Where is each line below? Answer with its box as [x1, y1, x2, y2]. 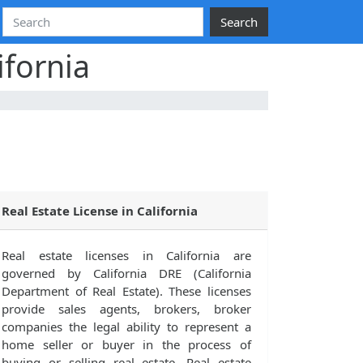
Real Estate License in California [2, 203, 198, 220]
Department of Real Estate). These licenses [2, 283, 251, 300]
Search [220, 14, 258, 31]
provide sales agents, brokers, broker [2, 301, 251, 318]
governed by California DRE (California [2, 265, 251, 282]
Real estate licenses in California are [2, 247, 251, 264]
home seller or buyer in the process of [2, 336, 251, 353]
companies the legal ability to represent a [2, 318, 251, 335]
